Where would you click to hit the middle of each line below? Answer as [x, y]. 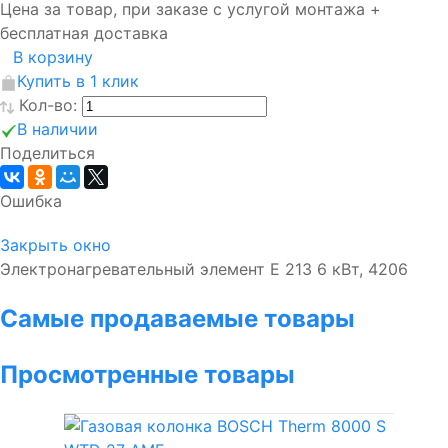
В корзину [53, 57]
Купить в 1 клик [78, 81]
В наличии [57, 129]
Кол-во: [50, 105]
